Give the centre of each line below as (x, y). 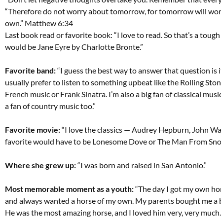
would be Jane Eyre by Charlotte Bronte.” (74, 46)
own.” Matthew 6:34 (39, 23)
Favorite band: (30, 70)
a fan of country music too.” (50, 106)
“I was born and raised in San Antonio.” (142, 165)
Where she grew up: (41, 165)
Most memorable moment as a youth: (69, 188)
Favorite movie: (33, 129)
